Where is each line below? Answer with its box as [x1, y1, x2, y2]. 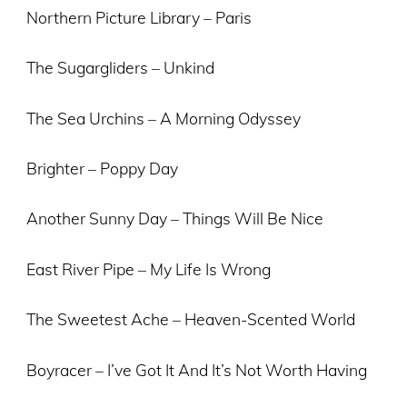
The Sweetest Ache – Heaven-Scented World [25, 309, 355, 330]
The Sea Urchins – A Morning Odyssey [25, 107, 301, 128]
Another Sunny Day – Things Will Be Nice [25, 208, 323, 229]
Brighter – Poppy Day [25, 158, 178, 179]
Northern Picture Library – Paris [25, 6, 252, 27]
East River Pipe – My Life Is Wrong [25, 258, 271, 279]
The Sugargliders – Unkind [25, 57, 214, 78]
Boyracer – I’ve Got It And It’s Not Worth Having [25, 359, 367, 380]
